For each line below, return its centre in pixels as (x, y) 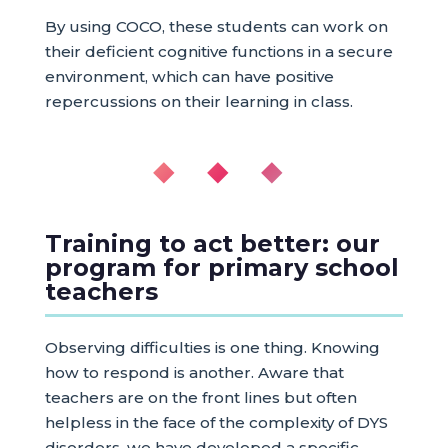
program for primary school (221, 267)
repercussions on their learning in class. (198, 101)
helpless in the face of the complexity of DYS (216, 422)
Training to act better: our (212, 243)
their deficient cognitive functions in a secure (218, 51)
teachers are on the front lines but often (200, 397)
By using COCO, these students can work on (216, 26)
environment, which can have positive (189, 76)
